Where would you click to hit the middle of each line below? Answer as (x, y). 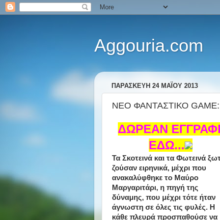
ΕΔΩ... (167, 145)
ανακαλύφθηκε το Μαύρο (155, 178)
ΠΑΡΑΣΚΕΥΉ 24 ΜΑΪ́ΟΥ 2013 (155, 86)
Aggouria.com (149, 45)
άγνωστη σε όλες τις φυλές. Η (164, 207)
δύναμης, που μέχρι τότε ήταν (164, 197)
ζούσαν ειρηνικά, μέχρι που (159, 168)
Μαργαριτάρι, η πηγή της (155, 188)
